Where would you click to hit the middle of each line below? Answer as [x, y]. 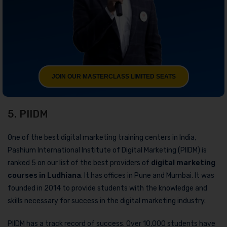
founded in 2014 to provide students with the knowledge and [107, 188]
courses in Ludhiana [44, 176]
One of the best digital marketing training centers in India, [102, 138]
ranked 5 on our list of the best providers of [79, 163]
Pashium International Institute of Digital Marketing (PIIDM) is [107, 150]
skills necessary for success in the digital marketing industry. [107, 201]
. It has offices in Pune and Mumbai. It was [148, 176]
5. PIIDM [28, 114]
